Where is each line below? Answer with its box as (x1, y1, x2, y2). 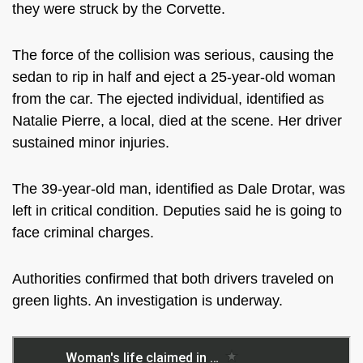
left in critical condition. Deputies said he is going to (12, 203, 342, 219)
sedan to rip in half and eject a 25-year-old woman (12, 69, 335, 85)
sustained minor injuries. (12, 135, 173, 151)
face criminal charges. (12, 224, 158, 241)
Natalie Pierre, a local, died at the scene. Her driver (12, 113, 342, 129)
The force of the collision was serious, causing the (12, 47, 334, 63)
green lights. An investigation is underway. (12, 293, 287, 309)
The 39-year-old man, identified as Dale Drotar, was (12, 181, 345, 197)
